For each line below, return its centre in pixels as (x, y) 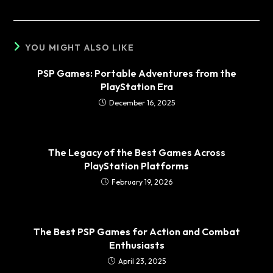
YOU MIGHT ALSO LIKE (80, 47)
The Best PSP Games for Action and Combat (136, 231)
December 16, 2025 (142, 102)
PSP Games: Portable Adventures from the (136, 73)
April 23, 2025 (142, 261)
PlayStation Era (136, 86)
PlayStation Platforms (136, 165)
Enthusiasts (136, 245)
